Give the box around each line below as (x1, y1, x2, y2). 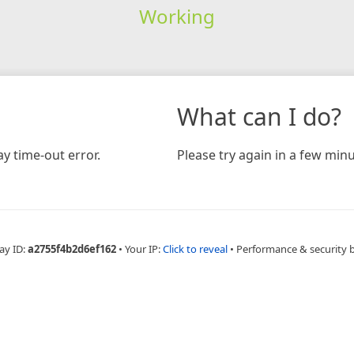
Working (138, 2, 215, 29)
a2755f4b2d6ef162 (28, 241, 116, 256)
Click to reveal (163, 241, 228, 256)
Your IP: (125, 241, 163, 256)
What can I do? (177, 100, 341, 133)
